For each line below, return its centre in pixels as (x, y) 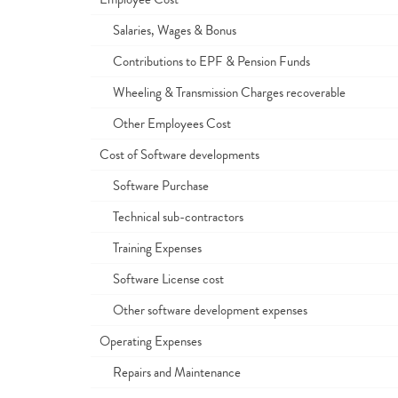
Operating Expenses (151, 341)
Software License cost (162, 279)
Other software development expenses (203, 310)
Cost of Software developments (179, 155)
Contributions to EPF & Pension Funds (205, 61)
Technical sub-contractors (171, 217)
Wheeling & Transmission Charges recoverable (223, 92)
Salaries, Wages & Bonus (168, 30)
